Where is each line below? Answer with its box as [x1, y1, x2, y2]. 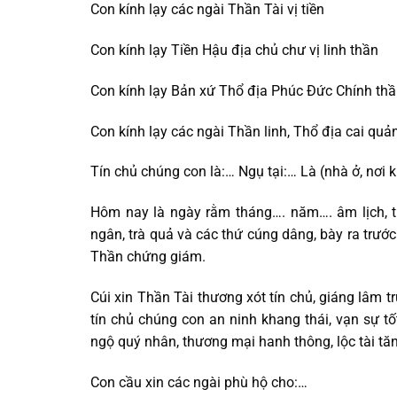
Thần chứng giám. [90, 248, 206, 266]
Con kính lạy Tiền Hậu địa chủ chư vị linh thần [90, 41, 378, 58]
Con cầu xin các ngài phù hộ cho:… [90, 373, 307, 391]
